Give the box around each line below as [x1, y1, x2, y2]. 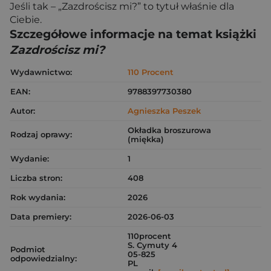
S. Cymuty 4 [128, 240, 177, 250]
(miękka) [128, 134, 164, 144]
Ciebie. [10, 14, 42, 25]
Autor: [10, 106, 35, 116]
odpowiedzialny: [10, 253, 77, 263]
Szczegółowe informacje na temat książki [10, 27, 256, 41]
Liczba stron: [10, 173, 62, 183]
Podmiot [10, 244, 45, 254]
